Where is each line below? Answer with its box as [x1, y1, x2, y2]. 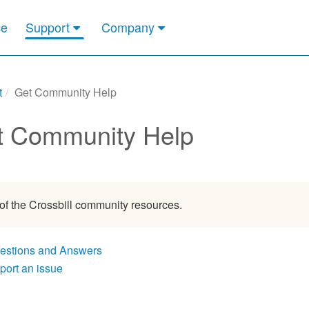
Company [101, 18, 154, 37]
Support [25, 18, 70, 37]
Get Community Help [14, 84, 117, 100]
